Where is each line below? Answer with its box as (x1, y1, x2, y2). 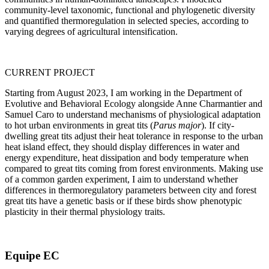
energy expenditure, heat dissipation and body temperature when (5, 152, 249, 163)
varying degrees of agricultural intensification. (5, 26, 178, 37)
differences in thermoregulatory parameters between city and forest (5, 184, 256, 195)
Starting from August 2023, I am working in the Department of (5, 87, 242, 98)
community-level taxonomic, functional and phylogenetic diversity (5, 4, 255, 15)
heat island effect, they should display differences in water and (5, 141, 240, 152)
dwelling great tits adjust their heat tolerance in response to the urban (5, 130, 263, 141)
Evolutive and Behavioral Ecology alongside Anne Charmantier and (5, 98, 262, 109)
